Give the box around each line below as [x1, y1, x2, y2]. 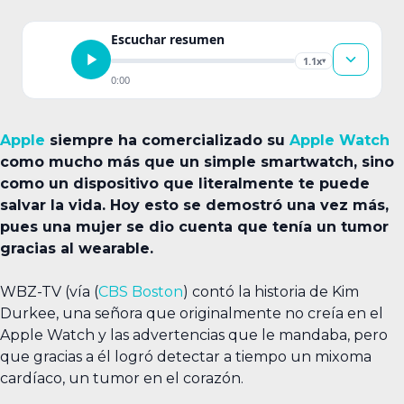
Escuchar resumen [111, 30, 225, 48]
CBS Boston [98, 282, 183, 300]
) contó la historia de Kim [183, 282, 359, 300]
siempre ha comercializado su [45, 131, 289, 149]
